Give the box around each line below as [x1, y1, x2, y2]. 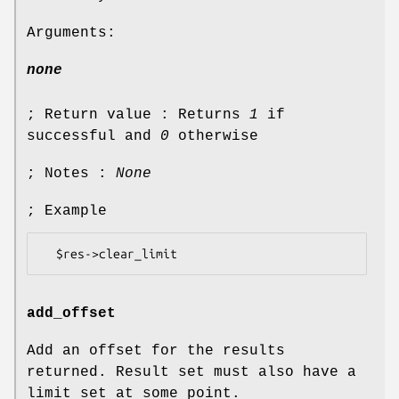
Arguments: [27, 24, 116, 41]
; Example [27, 202, 107, 219]
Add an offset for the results [27, 342, 285, 359]
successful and [27, 127, 160, 144]
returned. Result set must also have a [27, 363, 356, 380]
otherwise [169, 127, 258, 144]
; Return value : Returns [27, 106, 249, 123]
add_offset [27, 305, 116, 322]
